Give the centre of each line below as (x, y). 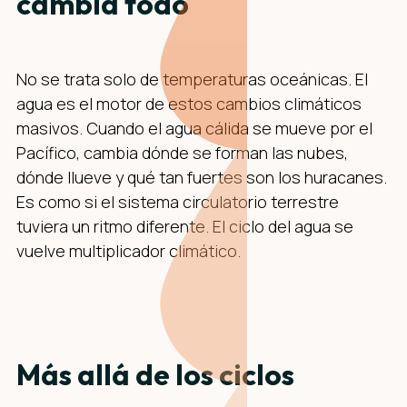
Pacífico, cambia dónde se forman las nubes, (182, 153)
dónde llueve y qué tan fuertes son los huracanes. (202, 178)
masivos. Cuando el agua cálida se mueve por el (194, 129)
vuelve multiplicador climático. (129, 251)
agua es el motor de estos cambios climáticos (189, 104)
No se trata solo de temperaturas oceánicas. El (192, 79)
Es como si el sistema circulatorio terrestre (178, 202)
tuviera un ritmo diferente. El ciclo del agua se (185, 227)
